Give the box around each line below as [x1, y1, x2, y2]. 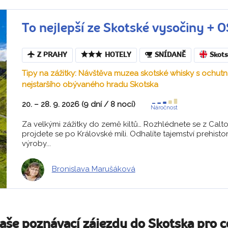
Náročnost [150, 104, 178, 111]
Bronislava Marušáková [51, 164, 135, 174]
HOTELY [104, 51, 131, 59]
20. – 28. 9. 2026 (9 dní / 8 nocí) [21, 99, 135, 109]
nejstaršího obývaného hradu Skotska [21, 79, 158, 89]
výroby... [21, 138, 51, 148]
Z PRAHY [37, 51, 67, 59]
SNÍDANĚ [154, 51, 186, 59]
